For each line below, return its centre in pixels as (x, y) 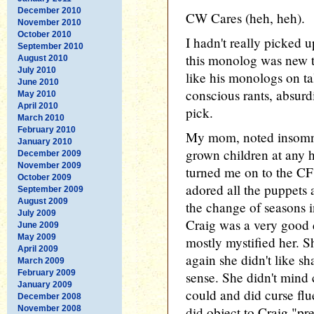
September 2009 (50, 189)
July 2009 (37, 213)
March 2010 (41, 117)
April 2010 (38, 105)
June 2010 (38, 82)
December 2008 (49, 296)
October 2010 (45, 34)
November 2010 (49, 22)
